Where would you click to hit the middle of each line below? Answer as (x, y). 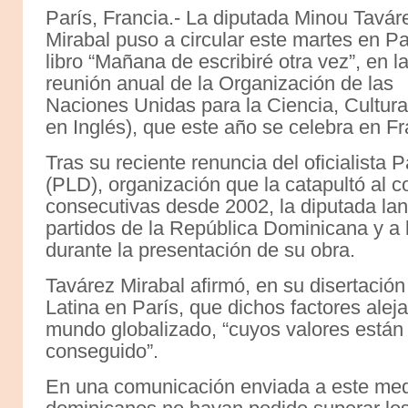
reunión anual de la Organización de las (219, 83)
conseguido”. (102, 351)
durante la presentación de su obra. (200, 250)
